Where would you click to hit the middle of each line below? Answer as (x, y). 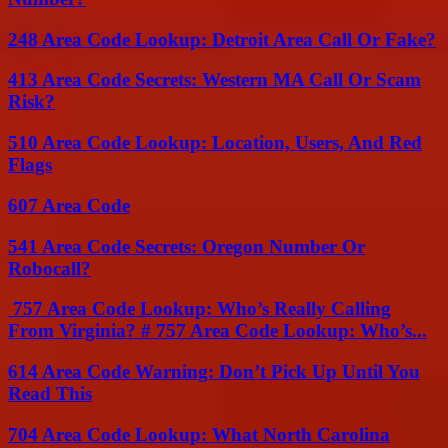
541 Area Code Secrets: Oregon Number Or (186, 246)
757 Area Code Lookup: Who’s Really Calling (199, 309)
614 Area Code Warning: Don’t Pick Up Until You (214, 372)
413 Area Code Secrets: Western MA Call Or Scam (214, 80)
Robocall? (49, 268)
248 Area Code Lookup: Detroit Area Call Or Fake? (222, 39)
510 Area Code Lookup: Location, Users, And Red (215, 143)
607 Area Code (69, 205)
